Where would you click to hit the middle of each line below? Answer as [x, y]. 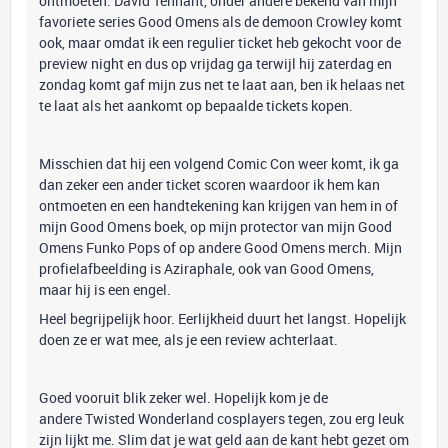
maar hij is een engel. [105, 289]
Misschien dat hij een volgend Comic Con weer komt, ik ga [219, 163]
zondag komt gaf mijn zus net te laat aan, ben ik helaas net [222, 84]
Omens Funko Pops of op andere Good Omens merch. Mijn [220, 247]
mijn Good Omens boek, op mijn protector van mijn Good [215, 226]
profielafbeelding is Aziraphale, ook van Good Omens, [206, 268]
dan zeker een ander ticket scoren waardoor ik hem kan [209, 184]
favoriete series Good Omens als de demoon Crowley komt [220, 21]
